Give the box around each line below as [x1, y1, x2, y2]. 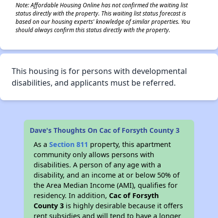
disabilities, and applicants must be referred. [12, 77, 176, 88]
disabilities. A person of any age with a [34, 160, 162, 169]
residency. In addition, [34, 191, 109, 200]
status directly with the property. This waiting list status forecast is [16, 9, 186, 17]
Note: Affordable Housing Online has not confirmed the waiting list [16, 1, 188, 9]
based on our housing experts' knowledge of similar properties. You [16, 18, 190, 25]
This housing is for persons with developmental [12, 66, 187, 76]
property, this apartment [88, 140, 171, 149]
